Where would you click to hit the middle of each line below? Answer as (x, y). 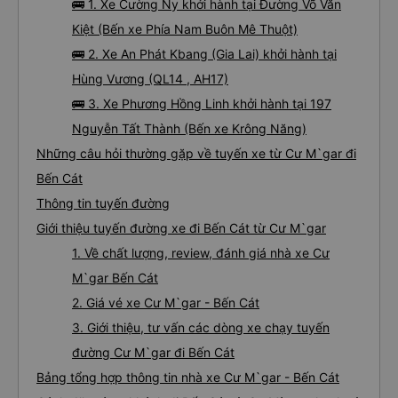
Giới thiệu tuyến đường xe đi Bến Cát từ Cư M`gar (181, 228)
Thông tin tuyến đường (103, 203)
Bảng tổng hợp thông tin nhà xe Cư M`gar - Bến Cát (188, 377)
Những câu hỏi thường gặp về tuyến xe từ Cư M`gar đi (196, 153)
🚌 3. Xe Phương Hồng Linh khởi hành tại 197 (202, 103)
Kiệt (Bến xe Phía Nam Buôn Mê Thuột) (185, 29)
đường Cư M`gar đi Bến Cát (153, 352)
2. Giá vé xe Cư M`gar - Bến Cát (166, 302)
